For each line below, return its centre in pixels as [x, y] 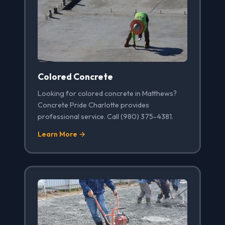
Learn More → [62, 134]
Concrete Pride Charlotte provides [93, 105]
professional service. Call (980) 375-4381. [105, 117]
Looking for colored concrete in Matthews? [107, 94]
